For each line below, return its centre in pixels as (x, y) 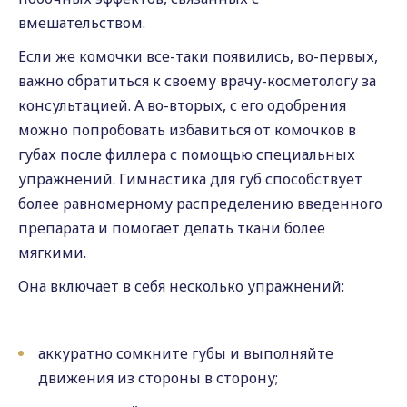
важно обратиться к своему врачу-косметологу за (197, 81)
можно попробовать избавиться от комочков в (187, 130)
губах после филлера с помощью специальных (187, 154)
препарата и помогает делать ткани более (172, 228)
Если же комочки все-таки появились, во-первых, (198, 56)
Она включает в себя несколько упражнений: (181, 286)
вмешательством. (82, 23)
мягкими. (52, 253)
